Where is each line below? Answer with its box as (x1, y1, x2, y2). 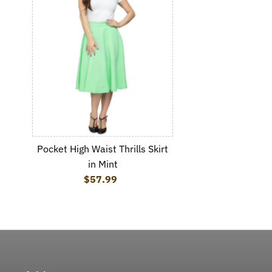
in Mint (87, 157, 118, 170)
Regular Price (103, 172, 165, 185)
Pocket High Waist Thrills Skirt (37, 142, 169, 155)
